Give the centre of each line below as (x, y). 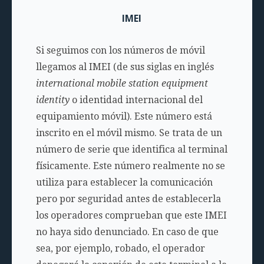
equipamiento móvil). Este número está (124, 117)
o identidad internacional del (136, 100)
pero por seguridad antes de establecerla (128, 199)
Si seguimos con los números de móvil (120, 51)
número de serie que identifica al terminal (131, 150)
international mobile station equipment (122, 84)
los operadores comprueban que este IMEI (131, 216)
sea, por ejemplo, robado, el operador (120, 249)
